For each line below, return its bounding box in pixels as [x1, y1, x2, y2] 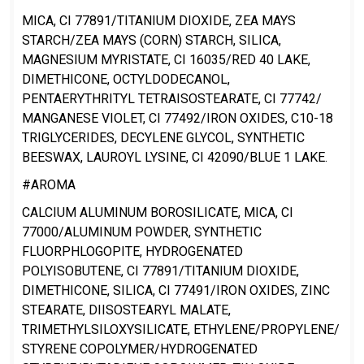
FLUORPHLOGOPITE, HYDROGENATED [22, 243, 243, 259]
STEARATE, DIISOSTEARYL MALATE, [22, 301, 231, 318]
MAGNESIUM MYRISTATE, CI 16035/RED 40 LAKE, [22, 51, 310, 67]
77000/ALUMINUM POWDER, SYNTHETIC [22, 223, 262, 240]
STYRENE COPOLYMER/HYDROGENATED [22, 340, 258, 357]
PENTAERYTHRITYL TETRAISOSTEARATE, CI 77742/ [22, 90, 322, 106]
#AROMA [22, 176, 82, 193]
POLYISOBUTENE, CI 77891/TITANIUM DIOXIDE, [22, 262, 299, 279]
